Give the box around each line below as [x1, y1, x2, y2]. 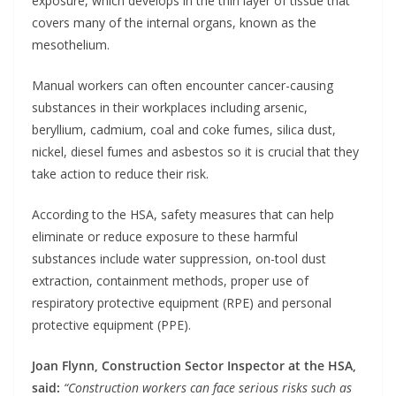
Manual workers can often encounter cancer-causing [32, 77, 333, 94]
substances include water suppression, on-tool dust [32, 250, 326, 267]
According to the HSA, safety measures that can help [32, 206, 334, 223]
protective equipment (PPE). [32, 316, 194, 333]
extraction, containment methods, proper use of [32, 272, 308, 289]
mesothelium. [32, 36, 117, 53]
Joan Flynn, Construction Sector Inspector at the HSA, [32, 357, 356, 374]
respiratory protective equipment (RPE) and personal [32, 294, 331, 311]
